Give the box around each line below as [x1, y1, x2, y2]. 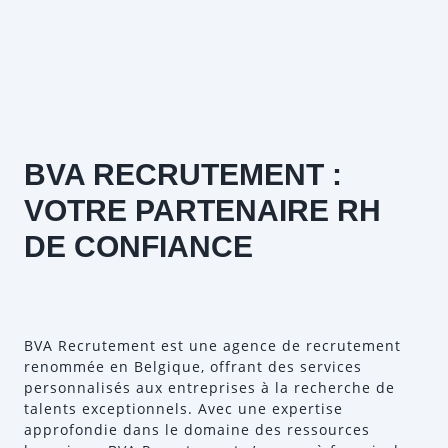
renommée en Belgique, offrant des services [24, 357, 362, 376]
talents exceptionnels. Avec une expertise [24, 399, 343, 418]
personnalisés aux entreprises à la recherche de [24, 378, 395, 397]
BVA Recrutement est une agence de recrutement [24, 336, 401, 355]
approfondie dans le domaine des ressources [24, 420, 370, 439]
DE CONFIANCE [24, 230, 253, 263]
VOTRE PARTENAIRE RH [24, 194, 381, 227]
